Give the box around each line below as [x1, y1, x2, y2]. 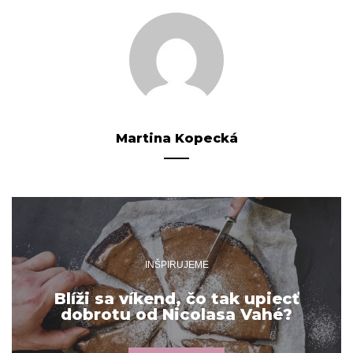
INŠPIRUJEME [144, 258, 209, 270]
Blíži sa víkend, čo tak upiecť [54, 288, 299, 308]
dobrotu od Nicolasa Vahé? [61, 304, 292, 324]
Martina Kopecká [115, 131, 238, 147]
